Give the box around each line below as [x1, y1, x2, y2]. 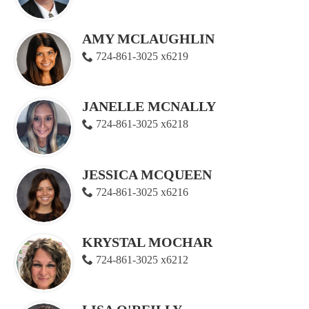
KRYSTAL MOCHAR [82, 234, 212, 250]
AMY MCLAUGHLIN [82, 31, 215, 47]
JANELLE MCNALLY [82, 99, 216, 114]
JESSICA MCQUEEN [82, 166, 212, 182]
